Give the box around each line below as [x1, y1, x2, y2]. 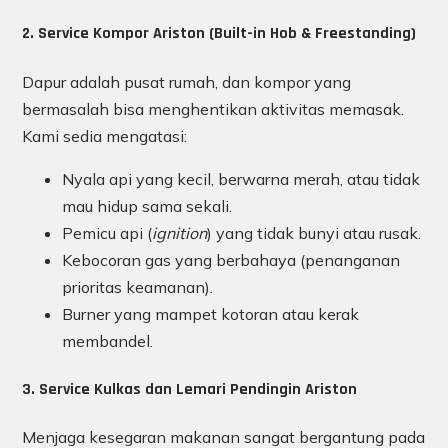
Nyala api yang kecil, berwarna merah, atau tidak [62, 168, 420, 189]
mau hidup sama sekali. [62, 195, 232, 216]
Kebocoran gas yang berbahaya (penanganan [62, 249, 400, 270]
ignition [152, 222, 207, 243]
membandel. [62, 330, 153, 351]
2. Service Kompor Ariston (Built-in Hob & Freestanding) [22, 23, 416, 45]
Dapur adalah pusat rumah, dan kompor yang [22, 71, 351, 92]
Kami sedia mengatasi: [22, 125, 187, 146]
